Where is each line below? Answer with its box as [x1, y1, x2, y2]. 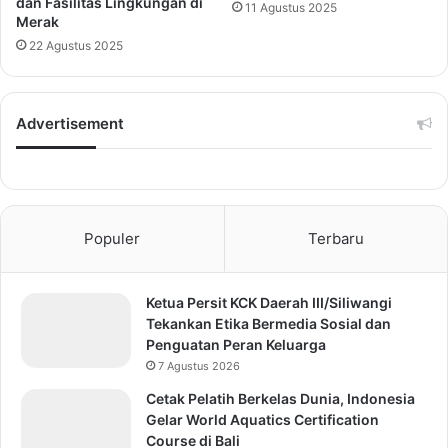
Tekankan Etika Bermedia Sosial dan [146, 315, 391, 332]
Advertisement [16, 114, 124, 133]
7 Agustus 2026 [158, 359, 240, 373]
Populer [84, 229, 141, 248]
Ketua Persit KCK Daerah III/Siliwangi [146, 294, 392, 311]
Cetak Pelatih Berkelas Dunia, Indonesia [146, 390, 415, 407]
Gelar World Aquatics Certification [146, 411, 379, 428]
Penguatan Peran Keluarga [146, 336, 326, 353]
